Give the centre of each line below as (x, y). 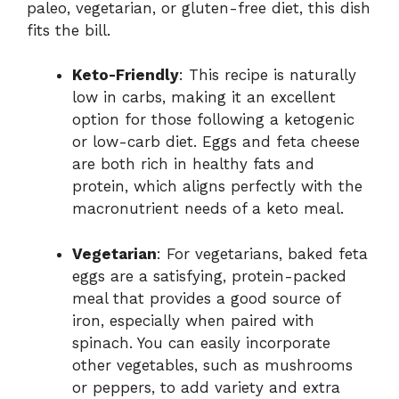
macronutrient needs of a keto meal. (208, 209)
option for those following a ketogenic (213, 120)
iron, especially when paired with (193, 320)
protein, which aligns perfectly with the (217, 187)
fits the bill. (69, 30)
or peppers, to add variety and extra (206, 387)
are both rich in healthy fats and (193, 164)
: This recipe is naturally (268, 75)
